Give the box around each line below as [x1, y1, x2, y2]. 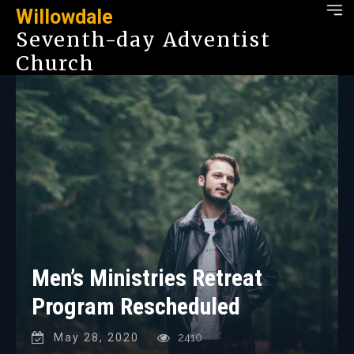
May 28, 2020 [54, 330, 139, 344]
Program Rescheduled [32, 292, 240, 320]
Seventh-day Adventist [16, 27, 271, 52]
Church [16, 51, 95, 76]
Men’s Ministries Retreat [32, 263, 262, 292]
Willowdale [16, 6, 113, 28]
